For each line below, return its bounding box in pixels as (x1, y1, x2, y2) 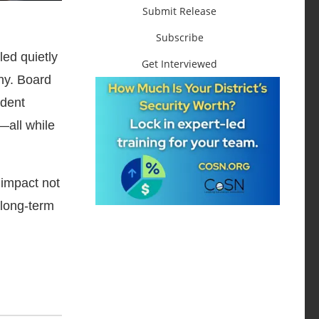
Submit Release (142, 4, 217, 18)
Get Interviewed (142, 56, 218, 70)
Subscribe (155, 30, 204, 44)
